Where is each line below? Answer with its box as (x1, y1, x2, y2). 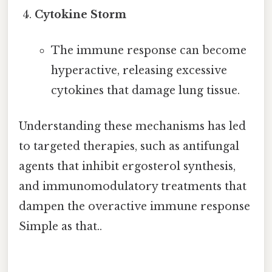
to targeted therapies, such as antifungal (19, 140, 239, 154)
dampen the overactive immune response (19, 200, 250, 214)
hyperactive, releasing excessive (50, 64, 227, 78)
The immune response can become (50, 44, 246, 58)
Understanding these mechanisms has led (19, 120, 246, 134)
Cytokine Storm (35, 7, 127, 21)
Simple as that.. (19, 220, 102, 234)
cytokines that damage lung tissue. (50, 84, 240, 98)
